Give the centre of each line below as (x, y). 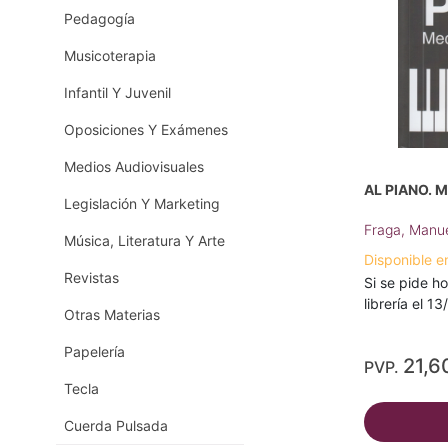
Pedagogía (99, 18)
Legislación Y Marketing (142, 203)
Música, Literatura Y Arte (144, 240)
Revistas (91, 277)
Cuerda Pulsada (116, 425)
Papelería (94, 351)
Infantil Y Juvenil (117, 92)
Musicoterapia (110, 55)
